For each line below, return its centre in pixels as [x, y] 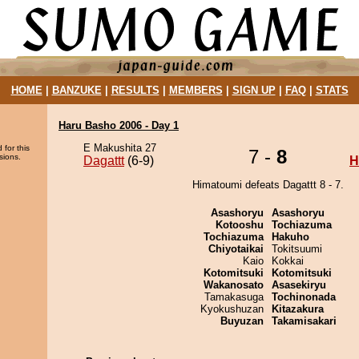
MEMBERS [196, 90]
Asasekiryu [299, 285]
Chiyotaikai [236, 249]
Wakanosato [234, 285]
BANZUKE [77, 90]
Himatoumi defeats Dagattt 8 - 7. [268, 185]
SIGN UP [254, 90]
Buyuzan [242, 321]
